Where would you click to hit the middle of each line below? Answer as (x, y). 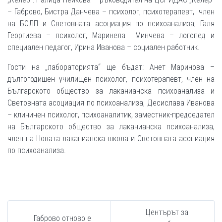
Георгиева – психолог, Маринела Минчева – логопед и (111, 36)
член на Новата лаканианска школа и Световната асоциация (111, 139)
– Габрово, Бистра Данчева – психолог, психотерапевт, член (111, 12)
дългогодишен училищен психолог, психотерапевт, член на (111, 79)
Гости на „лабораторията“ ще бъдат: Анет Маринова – (111, 67)
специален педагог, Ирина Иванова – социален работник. (104, 48)
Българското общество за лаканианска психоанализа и (111, 91)
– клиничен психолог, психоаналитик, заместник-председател (111, 115)
